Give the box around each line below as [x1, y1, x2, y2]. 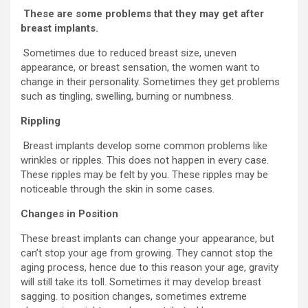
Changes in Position [21, 207, 118, 220]
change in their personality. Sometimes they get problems [21, 75, 280, 88]
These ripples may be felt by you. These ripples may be [21, 168, 268, 181]
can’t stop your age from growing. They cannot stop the [21, 246, 273, 259]
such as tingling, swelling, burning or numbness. [21, 89, 234, 102]
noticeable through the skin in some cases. [21, 182, 214, 195]
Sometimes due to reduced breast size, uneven [21, 46, 236, 59]
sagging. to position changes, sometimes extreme [21, 289, 247, 302]
